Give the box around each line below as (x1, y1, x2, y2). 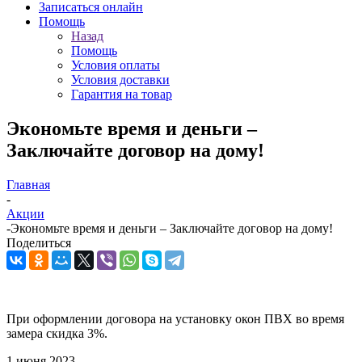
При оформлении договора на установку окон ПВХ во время (6, 311, 344, 326)
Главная (6, 177, 50, 192)
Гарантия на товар (71, 87, 172, 101)
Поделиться (6, 235, 71, 250)
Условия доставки (71, 73, 170, 86)
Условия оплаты (71, 58, 160, 72)
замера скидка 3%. (6, 326, 107, 340)
